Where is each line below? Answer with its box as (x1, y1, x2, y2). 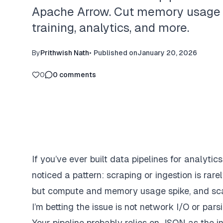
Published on (94, 49, 137, 57)
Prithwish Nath (40, 49, 89, 57)
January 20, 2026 (137, 49, 197, 57)
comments (59, 71, 96, 79)
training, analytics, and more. (32, 21, 189, 34)
